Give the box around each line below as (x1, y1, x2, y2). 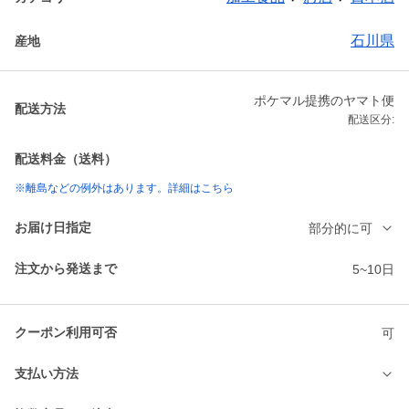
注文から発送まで (15, 261, 117, 277)
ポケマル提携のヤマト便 (254, 93, 394, 109)
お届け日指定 (15, 220, 91, 236)
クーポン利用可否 (15, 325, 117, 341)
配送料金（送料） (15, 152, 117, 167)
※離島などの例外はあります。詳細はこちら (15, 182, 234, 195)
